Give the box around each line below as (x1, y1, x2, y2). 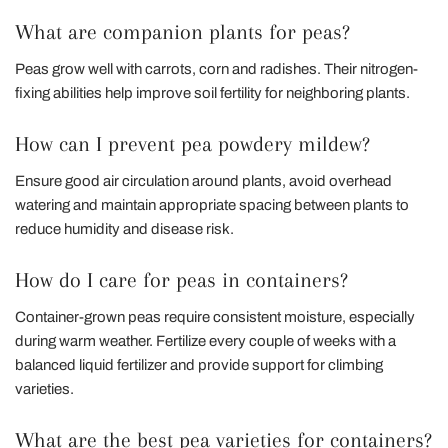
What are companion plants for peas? (15, 19, 350, 44)
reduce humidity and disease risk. (15, 220, 234, 237)
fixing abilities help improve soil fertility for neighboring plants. (15, 84, 410, 101)
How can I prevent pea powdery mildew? (15, 131, 370, 156)
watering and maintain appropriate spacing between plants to (15, 196, 409, 213)
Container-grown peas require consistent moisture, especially (15, 308, 415, 325)
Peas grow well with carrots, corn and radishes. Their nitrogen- (15, 60, 418, 77)
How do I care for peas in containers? (15, 267, 348, 292)
